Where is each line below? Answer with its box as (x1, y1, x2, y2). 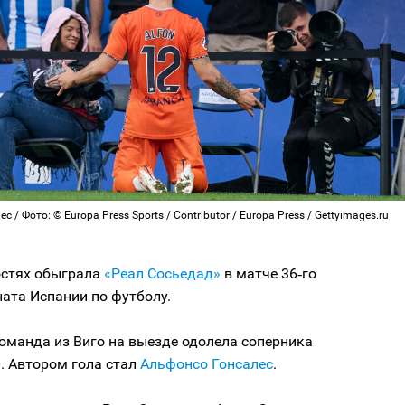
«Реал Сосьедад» (104, 265, 221, 283)
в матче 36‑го (221, 265, 316, 283)
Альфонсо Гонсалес (140, 355, 273, 373)
